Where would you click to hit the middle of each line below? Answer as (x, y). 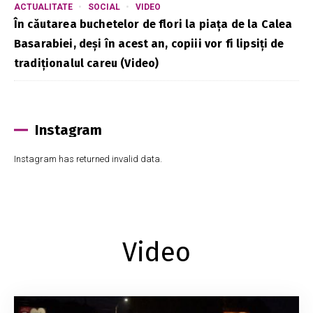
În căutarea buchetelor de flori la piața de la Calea (153, 24)
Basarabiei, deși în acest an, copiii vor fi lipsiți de (149, 43)
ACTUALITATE (43, 7)
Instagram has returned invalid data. (88, 159)
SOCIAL (104, 7)
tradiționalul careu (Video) (87, 63)
